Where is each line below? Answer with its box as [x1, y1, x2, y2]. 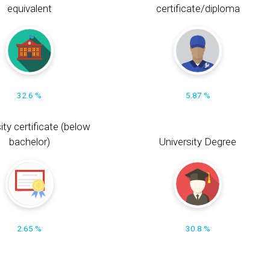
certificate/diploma [155, 2, 240, 14]
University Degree [159, 136, 237, 148]
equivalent [7, 2, 52, 14]
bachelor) [8, 136, 50, 148]
